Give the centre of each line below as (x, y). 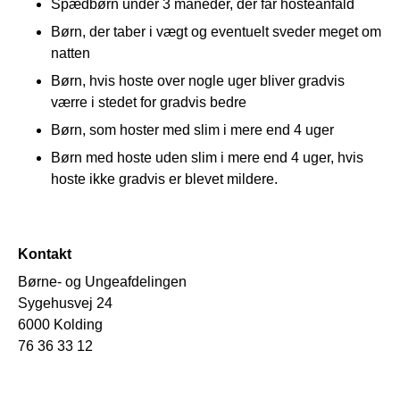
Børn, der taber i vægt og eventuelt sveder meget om (216, 31)
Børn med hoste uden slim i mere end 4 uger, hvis (207, 157)
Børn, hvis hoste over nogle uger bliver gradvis (198, 80)
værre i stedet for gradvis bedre (149, 102)
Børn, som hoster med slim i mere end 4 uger (192, 129)
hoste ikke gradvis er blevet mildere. (164, 179)
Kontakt (45, 254)
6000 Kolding (60, 324)
